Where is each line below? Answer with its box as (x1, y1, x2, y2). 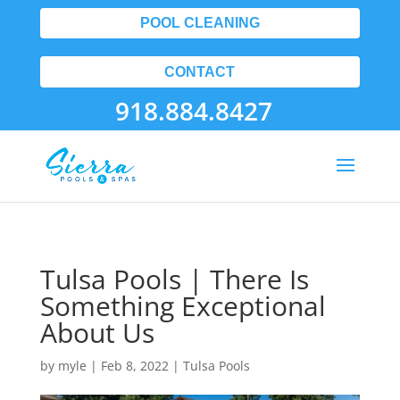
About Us (39, 314, 154, 351)
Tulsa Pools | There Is (39, 261, 309, 297)
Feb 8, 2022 (100, 357, 169, 374)
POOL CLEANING (139, 15, 260, 31)
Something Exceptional (39, 287, 326, 324)
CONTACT (164, 63, 236, 79)
